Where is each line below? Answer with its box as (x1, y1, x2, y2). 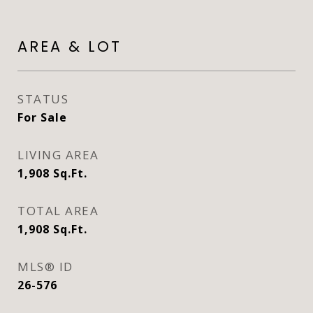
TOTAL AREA (17, 203, 99, 219)
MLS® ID (17, 259, 73, 275)
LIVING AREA (17, 147, 99, 163)
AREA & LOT (17, 36, 122, 57)
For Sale (17, 110, 67, 125)
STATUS (17, 91, 68, 107)
